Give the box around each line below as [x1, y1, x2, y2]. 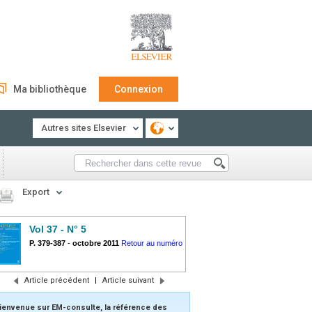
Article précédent [24, 276, 89, 285]
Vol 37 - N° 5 [29, 224, 86, 235]
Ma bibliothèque [13, 84, 86, 95]
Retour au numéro [121, 239, 182, 247]
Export [22, 187, 49, 197]
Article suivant [102, 276, 154, 285]
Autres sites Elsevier [41, 123, 126, 133]
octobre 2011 [72, 239, 119, 247]
